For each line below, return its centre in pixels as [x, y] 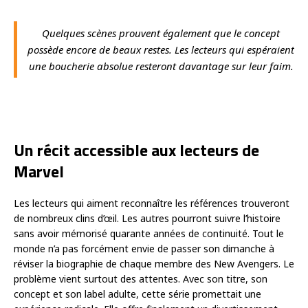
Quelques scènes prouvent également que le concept [161, 33]
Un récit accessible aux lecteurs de [136, 150]
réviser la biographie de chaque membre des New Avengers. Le [154, 264]
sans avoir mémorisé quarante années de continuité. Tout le [149, 234]
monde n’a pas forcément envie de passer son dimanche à [144, 249]
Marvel [39, 172]
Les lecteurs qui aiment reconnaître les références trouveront [152, 203]
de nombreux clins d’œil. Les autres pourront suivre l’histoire [147, 219]
